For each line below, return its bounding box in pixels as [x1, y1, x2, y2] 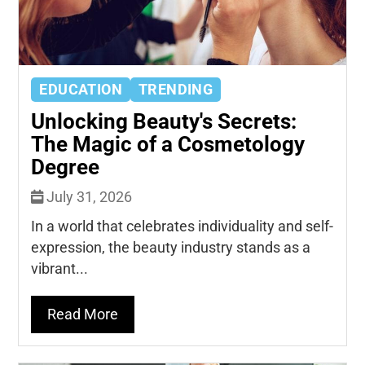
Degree [31, 154, 100, 179]
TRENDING [139, 81, 213, 98]
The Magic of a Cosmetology [31, 131, 306, 156]
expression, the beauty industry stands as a [31, 239, 311, 256]
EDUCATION [39, 81, 122, 98]
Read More [47, 306, 119, 323]
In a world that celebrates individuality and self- [31, 218, 334, 235]
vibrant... [31, 260, 89, 277]
